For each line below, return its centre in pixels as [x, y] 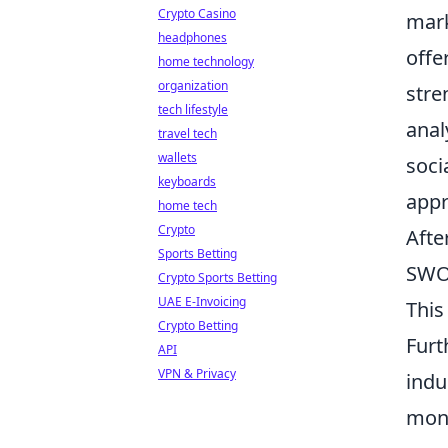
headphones [192, 37]
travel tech [187, 133]
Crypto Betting [198, 325]
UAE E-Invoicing [202, 301]
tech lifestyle [193, 109]
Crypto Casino [197, 13]
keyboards [187, 181]
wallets [177, 157]
